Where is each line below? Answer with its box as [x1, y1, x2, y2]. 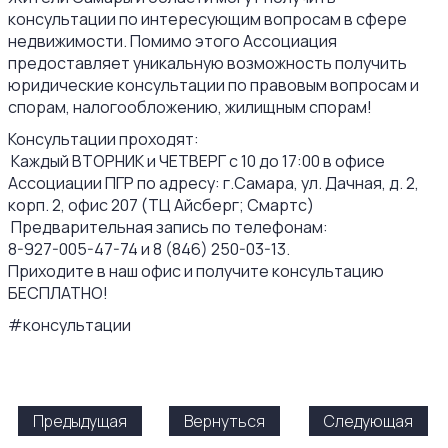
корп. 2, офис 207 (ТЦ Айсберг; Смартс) [8, 194, 314, 217]
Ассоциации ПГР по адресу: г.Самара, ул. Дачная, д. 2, [8, 172, 419, 195]
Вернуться [183, 410, 265, 433]
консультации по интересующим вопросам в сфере [8, 8, 407, 31]
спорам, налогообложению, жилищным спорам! [8, 96, 372, 119]
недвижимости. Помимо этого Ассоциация [8, 30, 337, 53]
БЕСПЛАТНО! [8, 282, 108, 305]
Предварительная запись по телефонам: [8, 216, 328, 239]
